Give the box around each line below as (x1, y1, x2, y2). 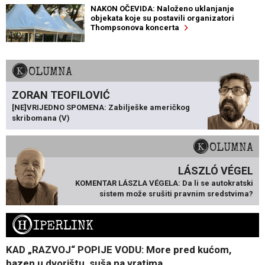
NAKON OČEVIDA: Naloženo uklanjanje (90, 4, 234, 13)
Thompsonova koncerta (90, 22, 185, 32)
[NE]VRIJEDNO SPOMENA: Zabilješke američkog (12, 102, 190, 112)
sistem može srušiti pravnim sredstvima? (99, 189, 253, 198)
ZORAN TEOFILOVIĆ (12, 88, 110, 101)
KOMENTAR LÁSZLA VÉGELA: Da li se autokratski (75, 178, 253, 188)
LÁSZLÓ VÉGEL (178, 164, 253, 177)
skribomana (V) (12, 113, 70, 122)
